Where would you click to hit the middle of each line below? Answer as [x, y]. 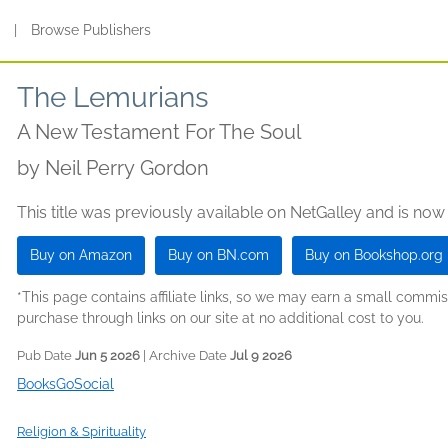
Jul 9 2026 [261, 355]
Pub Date [46, 355]
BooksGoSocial [65, 384]
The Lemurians [113, 97]
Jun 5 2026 [107, 355]
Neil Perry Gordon [127, 168]
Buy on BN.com [218, 255]
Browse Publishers [91, 30]
